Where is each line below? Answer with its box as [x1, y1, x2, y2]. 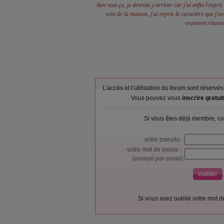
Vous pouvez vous [130, 94, 182, 101]
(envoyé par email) [132, 155, 184, 162]
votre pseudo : [144, 136, 184, 143]
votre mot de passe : [127, 146, 184, 153]
